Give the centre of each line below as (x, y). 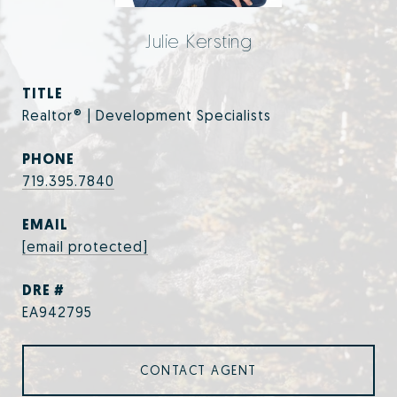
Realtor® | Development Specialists (147, 116)
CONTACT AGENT (198, 370)
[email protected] (85, 247)
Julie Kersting (198, 41)
